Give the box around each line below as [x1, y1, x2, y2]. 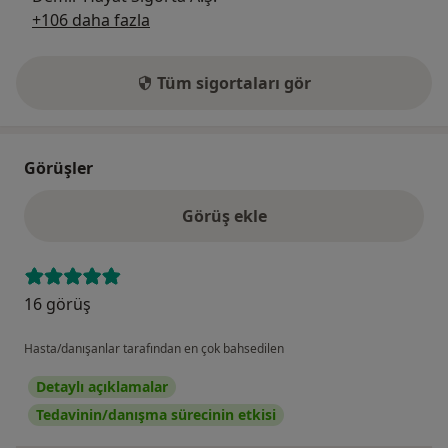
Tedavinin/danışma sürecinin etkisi [36, 405, 276, 425]
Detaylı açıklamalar [36, 377, 168, 397]
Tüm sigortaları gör [157, 72, 311, 95]
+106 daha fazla [32, 9, 150, 32]
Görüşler [24, 157, 93, 180]
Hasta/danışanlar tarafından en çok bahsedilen [24, 340, 284, 358]
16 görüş [24, 293, 91, 316]
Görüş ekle [181, 205, 267, 228]
